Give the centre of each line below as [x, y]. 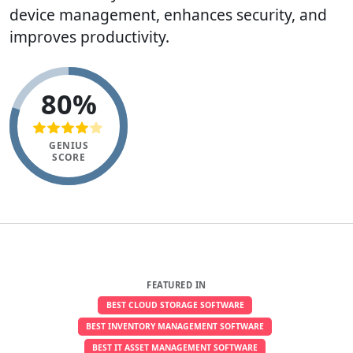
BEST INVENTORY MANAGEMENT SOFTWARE [175, 326]
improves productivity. [89, 36]
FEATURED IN [176, 284]
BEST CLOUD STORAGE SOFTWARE [175, 305]
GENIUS [69, 145]
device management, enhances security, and [168, 14]
